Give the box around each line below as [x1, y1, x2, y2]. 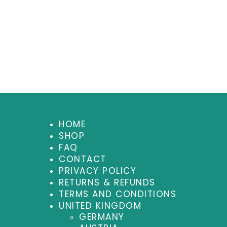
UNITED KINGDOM [59, 200, 142, 212]
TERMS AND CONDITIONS [59, 188, 177, 201]
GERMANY [79, 211, 125, 223]
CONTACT [59, 153, 106, 166]
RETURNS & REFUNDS [59, 176, 156, 189]
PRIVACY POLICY [59, 165, 137, 177]
